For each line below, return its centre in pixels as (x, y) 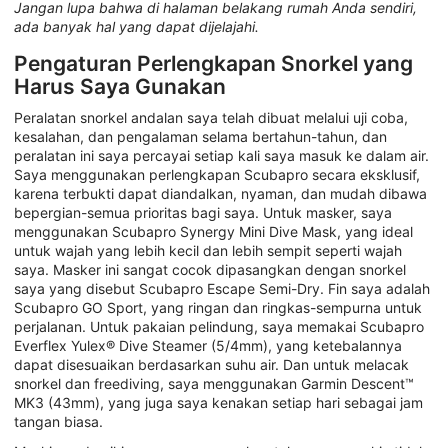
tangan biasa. (58, 422)
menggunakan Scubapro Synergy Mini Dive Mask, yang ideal (213, 232)
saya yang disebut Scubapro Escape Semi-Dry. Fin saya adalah (222, 289)
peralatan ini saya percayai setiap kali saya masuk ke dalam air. (221, 156)
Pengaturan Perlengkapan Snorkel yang (213, 63)
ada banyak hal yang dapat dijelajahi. (136, 27)
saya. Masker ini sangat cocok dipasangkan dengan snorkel (210, 270)
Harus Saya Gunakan (120, 86)
